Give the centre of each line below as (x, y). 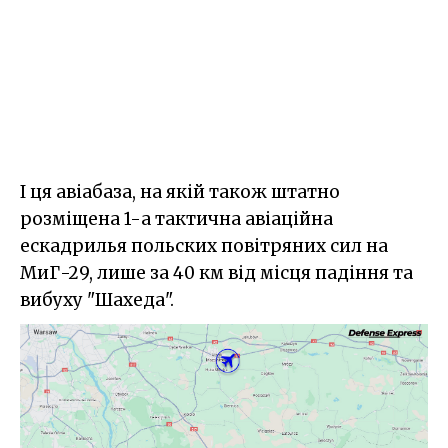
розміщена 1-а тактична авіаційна (176, 218)
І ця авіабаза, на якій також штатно (180, 191)
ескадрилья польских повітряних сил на (204, 245)
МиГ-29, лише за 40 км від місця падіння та (216, 272)
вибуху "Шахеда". (97, 299)
